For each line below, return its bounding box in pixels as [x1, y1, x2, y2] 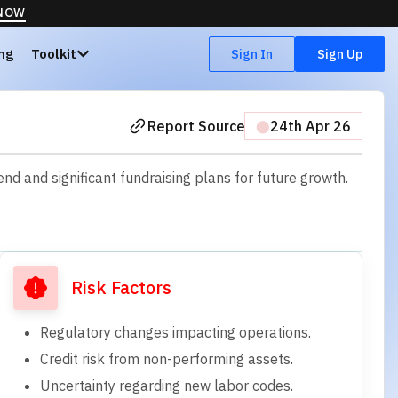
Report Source [147, 117, 245, 135]
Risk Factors [70, 275, 171, 299]
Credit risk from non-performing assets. [39, 349, 293, 368]
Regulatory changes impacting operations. [39, 322, 311, 341]
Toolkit [30, 45, 76, 62]
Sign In [231, 45, 273, 62]
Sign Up [317, 45, 362, 62]
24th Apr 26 [270, 117, 351, 135]
